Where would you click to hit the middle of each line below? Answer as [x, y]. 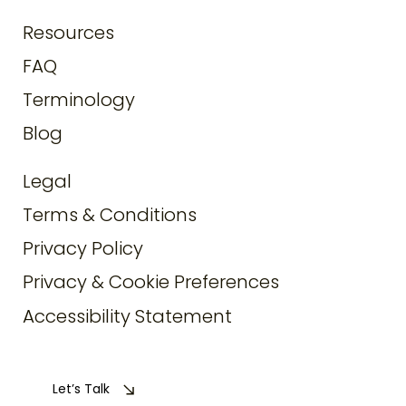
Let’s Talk [82, 389]
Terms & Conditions [110, 215]
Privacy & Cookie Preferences [151, 282]
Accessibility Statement [128, 316]
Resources [69, 32]
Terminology [79, 100]
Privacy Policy [83, 249]
